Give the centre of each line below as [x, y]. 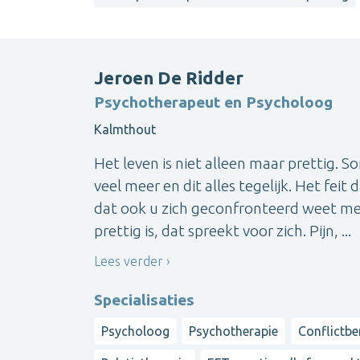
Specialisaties [144, 299]
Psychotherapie [234, 331]
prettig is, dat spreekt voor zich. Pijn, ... [223, 231]
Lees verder [129, 261]
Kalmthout [125, 130]
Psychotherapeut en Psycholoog [213, 102]
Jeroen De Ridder [169, 78]
